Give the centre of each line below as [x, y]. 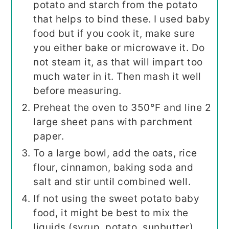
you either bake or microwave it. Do [119, 48]
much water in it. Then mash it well [117, 76]
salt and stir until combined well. [112, 181]
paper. [49, 136]
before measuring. [77, 90]
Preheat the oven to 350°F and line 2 [122, 107]
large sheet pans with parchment [113, 122]
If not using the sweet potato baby [117, 198]
